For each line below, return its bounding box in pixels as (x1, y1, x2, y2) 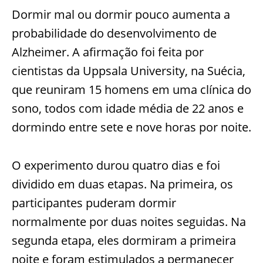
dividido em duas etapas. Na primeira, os (12, 176, 233, 192)
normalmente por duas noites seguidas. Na (12, 213, 246, 230)
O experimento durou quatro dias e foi (12, 157, 220, 173)
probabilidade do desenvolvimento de (12, 25, 217, 41)
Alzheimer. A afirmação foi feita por (12, 43, 204, 60)
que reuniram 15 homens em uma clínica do (12, 81, 251, 97)
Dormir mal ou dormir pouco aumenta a (12, 6, 230, 22)
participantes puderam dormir (12, 194, 176, 211)
